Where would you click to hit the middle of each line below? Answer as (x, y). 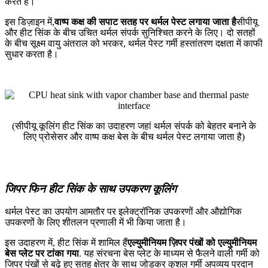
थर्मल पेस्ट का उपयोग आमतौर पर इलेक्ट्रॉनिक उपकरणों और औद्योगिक (123, 212)
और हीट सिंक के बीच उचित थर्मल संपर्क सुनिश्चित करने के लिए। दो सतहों (130, 32)
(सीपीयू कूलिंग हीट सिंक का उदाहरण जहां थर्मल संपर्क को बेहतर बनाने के (134, 126)
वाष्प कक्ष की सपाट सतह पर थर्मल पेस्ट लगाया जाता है (145, 22)
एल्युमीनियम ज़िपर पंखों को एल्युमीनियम (192, 243)
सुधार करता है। (32, 54)
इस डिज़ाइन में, (30, 22)
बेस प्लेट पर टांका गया (42, 254)
